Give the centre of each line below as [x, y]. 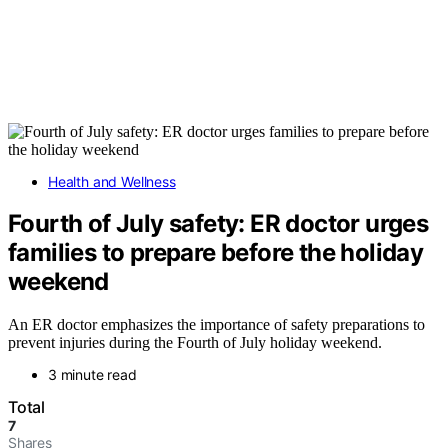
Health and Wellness [112, 181]
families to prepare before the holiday [216, 253]
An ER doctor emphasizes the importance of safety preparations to [216, 325]
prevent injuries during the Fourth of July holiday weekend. [195, 343]
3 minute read [92, 375]
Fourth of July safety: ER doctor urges [218, 224]
